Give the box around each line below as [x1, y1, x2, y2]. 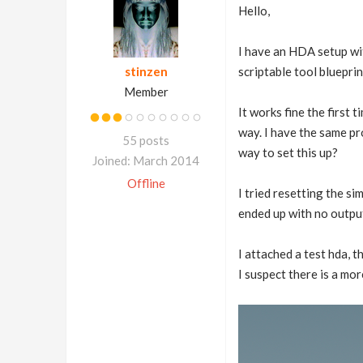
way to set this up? [237, 145, 338, 160]
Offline [126, 176, 165, 190]
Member [123, 84, 169, 99]
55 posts [122, 133, 169, 147]
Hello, [237, 3, 270, 18]
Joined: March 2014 [92, 153, 199, 168]
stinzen [124, 64, 168, 79]
